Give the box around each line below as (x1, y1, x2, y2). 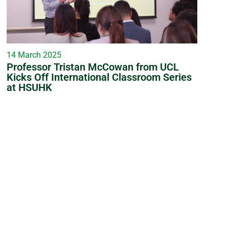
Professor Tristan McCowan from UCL (6, 60, 179, 73)
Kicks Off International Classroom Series (6, 71, 192, 83)
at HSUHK (6, 81, 52, 94)
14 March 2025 (6, 50, 61, 60)
